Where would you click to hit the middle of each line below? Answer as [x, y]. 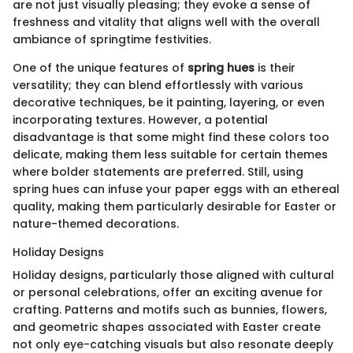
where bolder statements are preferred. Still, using [158, 171]
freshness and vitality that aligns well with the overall [166, 22]
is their [275, 67]
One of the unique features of [100, 67]
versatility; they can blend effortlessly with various [158, 85]
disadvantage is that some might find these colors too [171, 137]
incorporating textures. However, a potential [140, 119]
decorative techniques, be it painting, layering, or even [169, 102]
